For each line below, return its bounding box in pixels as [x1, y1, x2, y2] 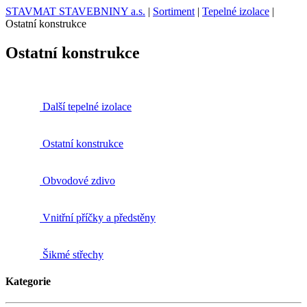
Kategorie [5, 275, 51, 288]
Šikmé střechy [42, 248, 103, 260]
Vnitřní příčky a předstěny [42, 211, 156, 223]
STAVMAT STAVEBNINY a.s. [5, 5, 145, 17]
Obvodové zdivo [42, 174, 115, 186]
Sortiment [153, 5, 195, 17]
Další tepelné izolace [42, 100, 132, 112]
